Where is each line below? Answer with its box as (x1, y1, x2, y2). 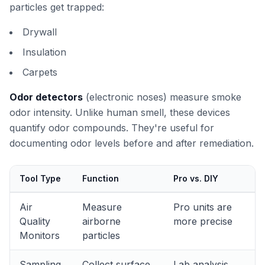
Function (82, 173, 119, 183)
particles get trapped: (9, 1, 104, 13)
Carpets (22, 66, 57, 78)
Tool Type (20, 173, 61, 183)
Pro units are (173, 201, 232, 213)
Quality (20, 215, 50, 227)
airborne (82, 215, 121, 227)
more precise (173, 215, 232, 227)
